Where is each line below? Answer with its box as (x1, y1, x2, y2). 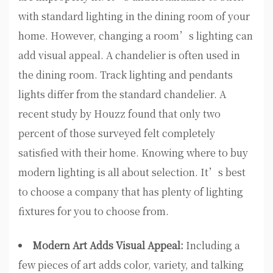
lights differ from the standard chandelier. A (18, 87, 226, 102)
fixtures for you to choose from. (18, 204, 169, 219)
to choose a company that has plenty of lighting (18, 185, 243, 199)
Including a (186, 238, 240, 253)
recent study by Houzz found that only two (18, 107, 221, 121)
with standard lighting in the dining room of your (18, 9, 250, 24)
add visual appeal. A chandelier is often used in (18, 48, 240, 63)
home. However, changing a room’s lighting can (18, 29, 253, 43)
